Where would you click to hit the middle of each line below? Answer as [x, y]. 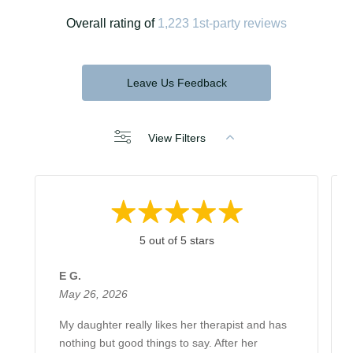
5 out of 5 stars [176, 240]
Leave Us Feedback [176, 82]
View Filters [177, 137]
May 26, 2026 [93, 294]
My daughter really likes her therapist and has [173, 324]
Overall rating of [112, 23]
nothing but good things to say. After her [158, 342]
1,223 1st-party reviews [222, 23]
